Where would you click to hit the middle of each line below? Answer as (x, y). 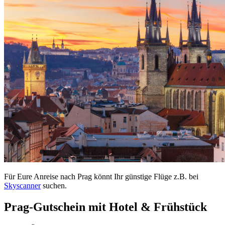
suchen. (54, 186)
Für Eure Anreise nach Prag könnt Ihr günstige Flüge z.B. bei (101, 177)
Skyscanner (22, 186)
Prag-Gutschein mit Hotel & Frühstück (105, 207)
